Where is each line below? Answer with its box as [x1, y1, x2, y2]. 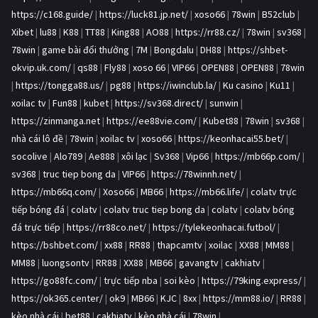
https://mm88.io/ [203, 292, 274, 305]
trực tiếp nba [104, 274, 158, 287]
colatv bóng [244, 203, 295, 216]
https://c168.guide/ [11, 8, 93, 21]
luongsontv [42, 256, 89, 270]
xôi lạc [121, 150, 148, 163]
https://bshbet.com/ [11, 238, 98, 252]
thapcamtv [157, 238, 202, 252]
